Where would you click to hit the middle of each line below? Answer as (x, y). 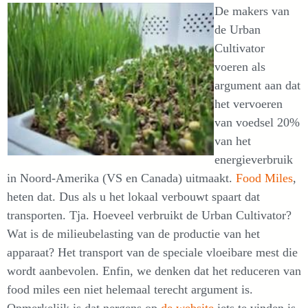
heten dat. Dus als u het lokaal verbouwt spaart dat (133, 197)
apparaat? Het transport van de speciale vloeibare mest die (152, 253)
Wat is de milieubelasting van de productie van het (133, 234)
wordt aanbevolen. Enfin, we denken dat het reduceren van (154, 271)
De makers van (252, 11)
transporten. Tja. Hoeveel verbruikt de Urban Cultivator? (149, 216)
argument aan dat (257, 86)
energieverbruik (254, 160)
